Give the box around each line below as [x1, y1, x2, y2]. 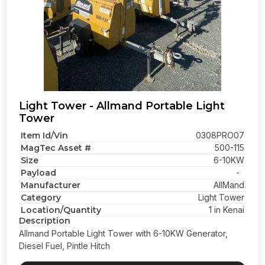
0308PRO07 [196, 130, 244, 140]
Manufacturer [21, 180, 80, 190]
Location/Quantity [21, 205, 101, 215]
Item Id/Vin [21, 130, 68, 141]
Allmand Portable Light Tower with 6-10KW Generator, [19, 228, 228, 238]
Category [21, 192, 61, 203]
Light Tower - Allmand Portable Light [19, 99, 225, 112]
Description [19, 215, 70, 226]
